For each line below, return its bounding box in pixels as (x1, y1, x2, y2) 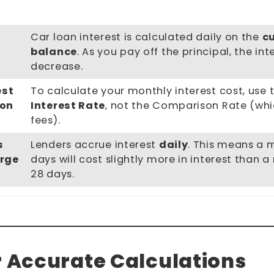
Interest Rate (31, 98, 106, 113)
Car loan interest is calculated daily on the (31, 30, 262, 45)
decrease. (31, 59, 83, 74)
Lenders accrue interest (31, 138, 159, 152)
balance (31, 45, 77, 59)
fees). (31, 113, 61, 128)
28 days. (31, 167, 75, 182)
